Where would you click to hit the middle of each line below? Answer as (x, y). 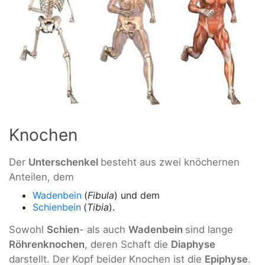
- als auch (104, 229)
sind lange (209, 229)
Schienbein (57, 207)
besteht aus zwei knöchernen (170, 162)
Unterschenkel (64, 162)
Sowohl (28, 229)
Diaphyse (193, 244)
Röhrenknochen (47, 244)
